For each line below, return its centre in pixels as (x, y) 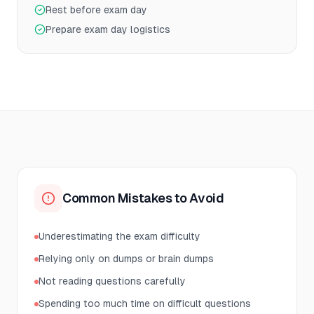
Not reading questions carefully (112, 281)
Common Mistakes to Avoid (143, 198)
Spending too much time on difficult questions (145, 303)
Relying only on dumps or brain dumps (126, 259)
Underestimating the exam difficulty (120, 236)
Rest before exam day (96, 10)
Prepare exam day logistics (108, 29)
